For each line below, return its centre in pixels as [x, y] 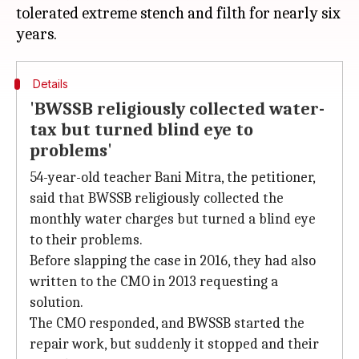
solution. [56, 303]
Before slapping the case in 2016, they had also [173, 261]
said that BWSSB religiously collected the [157, 198]
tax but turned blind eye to [141, 130]
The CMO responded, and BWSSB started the [167, 323]
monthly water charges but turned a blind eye [173, 219]
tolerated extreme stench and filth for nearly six [178, 13]
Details [50, 84]
